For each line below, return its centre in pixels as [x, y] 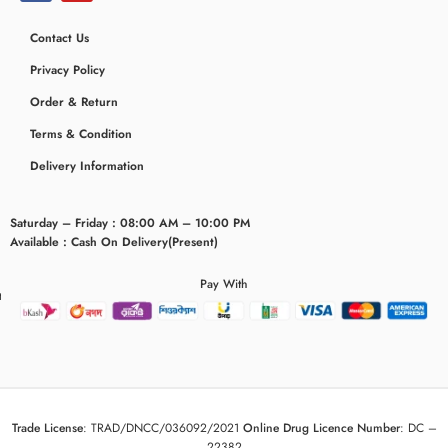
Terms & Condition [81, 134]
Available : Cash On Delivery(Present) [114, 242]
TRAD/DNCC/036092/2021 [164, 427]
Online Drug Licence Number [321, 427]
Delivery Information [87, 166]
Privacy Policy [67, 70]
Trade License [47, 427]
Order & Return [74, 102]
